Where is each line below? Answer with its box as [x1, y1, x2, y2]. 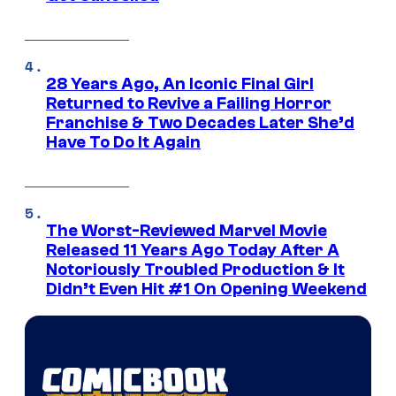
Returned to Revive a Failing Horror [46, 93, 331, 113]
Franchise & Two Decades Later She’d [46, 112, 354, 133]
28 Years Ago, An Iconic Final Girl [46, 73, 314, 94]
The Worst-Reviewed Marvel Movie [46, 220, 327, 240]
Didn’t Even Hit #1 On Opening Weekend [46, 278, 367, 299]
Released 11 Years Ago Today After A [46, 240, 339, 260]
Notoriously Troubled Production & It [46, 259, 345, 279]
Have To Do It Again [46, 132, 201, 152]
